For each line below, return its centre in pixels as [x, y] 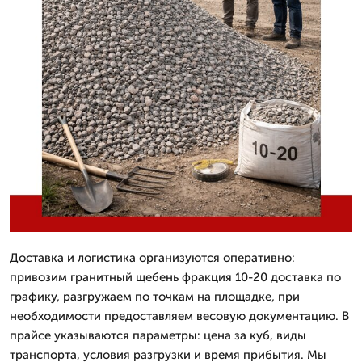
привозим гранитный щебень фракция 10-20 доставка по [175, 277]
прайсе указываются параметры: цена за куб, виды [158, 335]
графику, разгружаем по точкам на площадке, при [155, 296]
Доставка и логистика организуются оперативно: [152, 257]
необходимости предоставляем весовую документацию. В [179, 316]
